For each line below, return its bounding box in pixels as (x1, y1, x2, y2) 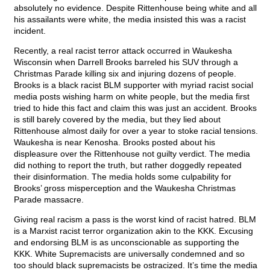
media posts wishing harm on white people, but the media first (14, 92, 250, 102)
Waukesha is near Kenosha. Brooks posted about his (14, 137, 215, 148)
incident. (14, 26, 46, 36)
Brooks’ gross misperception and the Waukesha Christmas (14, 183, 236, 193)
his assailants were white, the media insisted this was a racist (14, 14, 246, 25)
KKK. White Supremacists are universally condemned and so (14, 249, 245, 259)
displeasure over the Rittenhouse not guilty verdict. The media (14, 149, 250, 159)
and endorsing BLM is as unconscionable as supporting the (14, 237, 239, 248)
